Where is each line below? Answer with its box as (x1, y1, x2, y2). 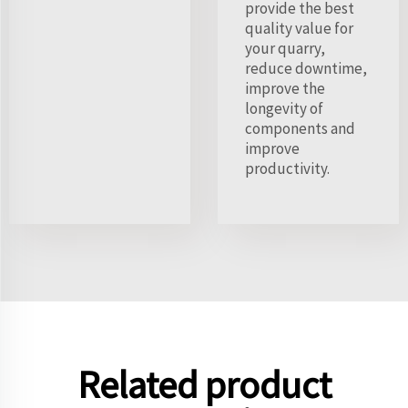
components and (245, 117, 355, 138)
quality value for (245, 17, 353, 38)
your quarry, (245, 37, 325, 58)
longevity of (245, 97, 323, 118)
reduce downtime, (245, 57, 367, 78)
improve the (245, 77, 325, 98)
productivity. (245, 158, 330, 178)
